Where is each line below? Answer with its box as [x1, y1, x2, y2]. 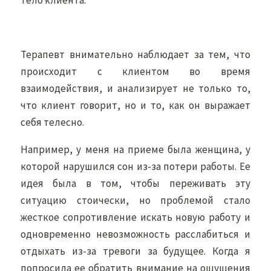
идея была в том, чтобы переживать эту [21, 177, 250, 190]
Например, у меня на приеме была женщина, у [21, 143, 250, 156]
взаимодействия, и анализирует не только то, [21, 82, 250, 95]
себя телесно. [21, 116, 87, 129]
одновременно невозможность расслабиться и [21, 227, 250, 241]
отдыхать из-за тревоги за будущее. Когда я [21, 244, 250, 258]
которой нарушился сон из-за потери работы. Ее [21, 160, 250, 173]
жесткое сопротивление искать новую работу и [21, 211, 250, 224]
